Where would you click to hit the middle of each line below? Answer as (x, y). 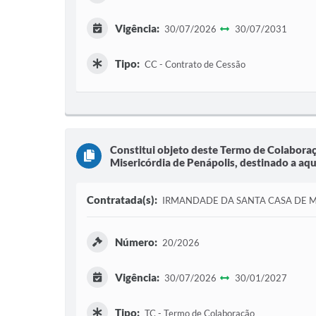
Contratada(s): (122, 200)
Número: (136, 242)
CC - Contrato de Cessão (194, 64)
